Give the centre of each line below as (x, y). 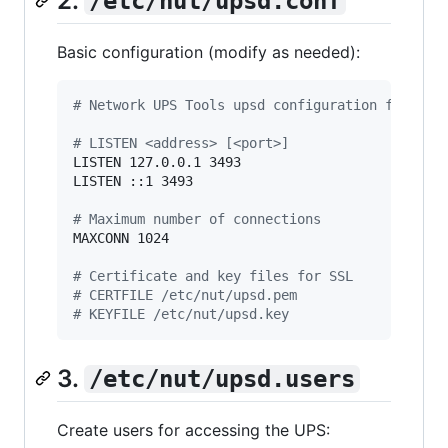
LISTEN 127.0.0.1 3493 (157, 161)
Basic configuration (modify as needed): (208, 51)
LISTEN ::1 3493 (133, 180)
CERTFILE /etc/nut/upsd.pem (189, 294)
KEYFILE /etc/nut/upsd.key (185, 313)
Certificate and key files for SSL (217, 275)
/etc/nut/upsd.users (221, 378)
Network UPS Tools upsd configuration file (249, 104)
